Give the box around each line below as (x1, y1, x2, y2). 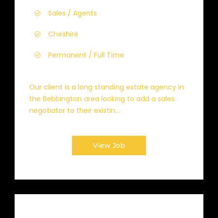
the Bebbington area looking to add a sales (29, 94, 175, 104)
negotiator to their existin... (29, 106, 120, 115)
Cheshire (48, 29, 78, 39)
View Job (93, 141, 125, 150)
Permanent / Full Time (48, 50, 124, 60)
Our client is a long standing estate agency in (29, 82, 184, 92)
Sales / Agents (48, 8, 97, 18)
